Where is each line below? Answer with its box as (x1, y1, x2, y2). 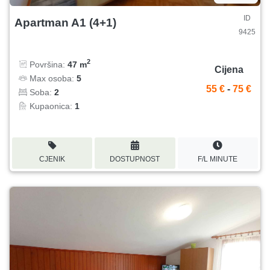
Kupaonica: (27, 101, 75, 111)
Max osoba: (27, 73, 77, 83)
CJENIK (39, 154, 66, 163)
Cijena (214, 64, 243, 75)
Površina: (27, 59, 67, 69)
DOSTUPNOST (110, 154, 160, 163)
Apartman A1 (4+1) (14, 16, 116, 29)
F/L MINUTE (198, 154, 238, 163)
